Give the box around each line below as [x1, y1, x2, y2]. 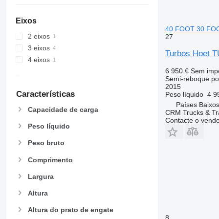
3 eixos [27, 44, 50, 52]
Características [16, 89, 75, 99]
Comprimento [27, 155, 73, 164]
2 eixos [27, 32, 50, 41]
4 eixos [27, 56, 50, 64]
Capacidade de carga [27, 105, 98, 113]
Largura [27, 172, 54, 180]
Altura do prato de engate [27, 206, 113, 214]
